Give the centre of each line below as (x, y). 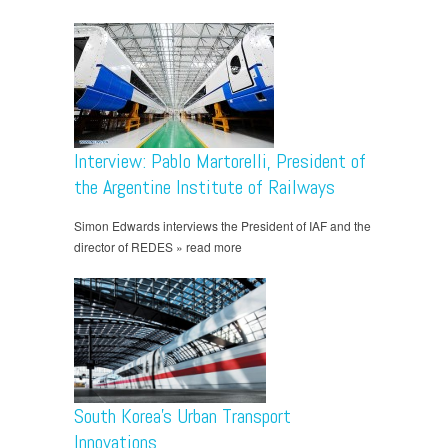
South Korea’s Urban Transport (182, 416)
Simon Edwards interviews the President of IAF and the (222, 226)
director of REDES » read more (158, 247)
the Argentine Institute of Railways (204, 187)
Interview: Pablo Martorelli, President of (220, 161)
